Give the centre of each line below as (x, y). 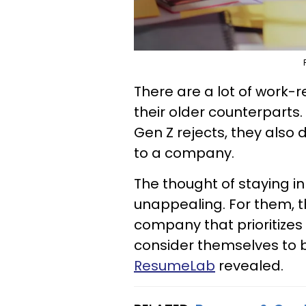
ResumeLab (175, 266)
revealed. (249, 266)
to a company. (184, 153)
